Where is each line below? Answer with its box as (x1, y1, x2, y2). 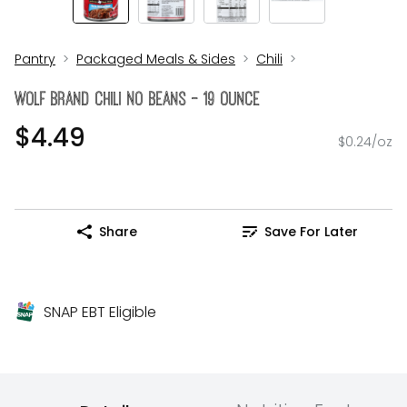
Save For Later (263, 222, 358, 241)
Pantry (15, 50, 55, 68)
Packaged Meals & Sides (76, 50, 235, 68)
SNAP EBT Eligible (44, 302, 156, 323)
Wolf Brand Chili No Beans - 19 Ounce (15, 91, 260, 107)
